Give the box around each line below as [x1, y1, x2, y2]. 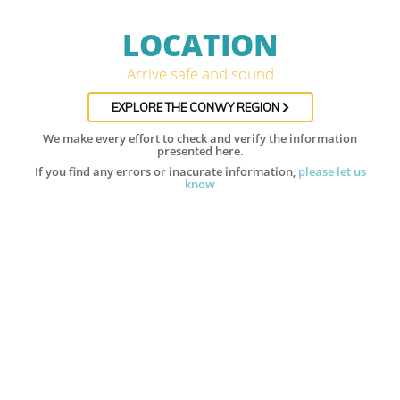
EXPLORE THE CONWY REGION [111, 100, 282, 114]
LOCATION [121, 25, 279, 65]
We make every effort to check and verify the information [43, 130, 357, 146]
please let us [297, 163, 366, 179]
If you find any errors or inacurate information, [34, 163, 298, 179]
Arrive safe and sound [126, 63, 274, 84]
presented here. [156, 143, 244, 159]
